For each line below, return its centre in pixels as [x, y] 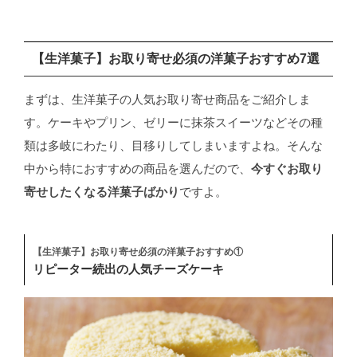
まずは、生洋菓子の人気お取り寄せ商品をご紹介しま [167, 100]
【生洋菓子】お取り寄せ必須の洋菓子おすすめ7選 [175, 59]
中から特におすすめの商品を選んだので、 [137, 169]
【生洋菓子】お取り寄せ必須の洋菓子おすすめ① [137, 252]
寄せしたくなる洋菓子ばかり [101, 192]
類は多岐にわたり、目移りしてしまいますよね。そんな [173, 146]
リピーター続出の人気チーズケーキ [128, 269]
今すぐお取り [286, 169]
